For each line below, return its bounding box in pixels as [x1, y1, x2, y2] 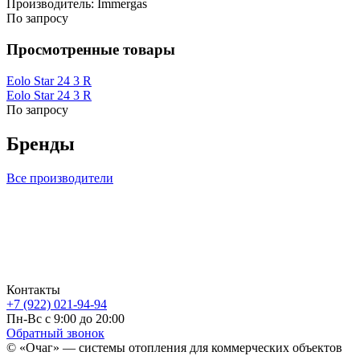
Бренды [6, 133, 75, 154]
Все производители [6, 170, 113, 185]
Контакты [6, 282, 60, 297]
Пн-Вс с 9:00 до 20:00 [6, 311, 125, 325]
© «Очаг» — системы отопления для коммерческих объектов [6, 340, 342, 354]
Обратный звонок [6, 325, 104, 340]
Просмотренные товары [6, 41, 175, 59]
